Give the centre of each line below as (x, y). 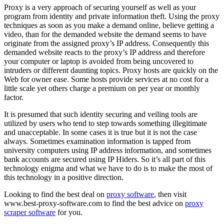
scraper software (30, 212)
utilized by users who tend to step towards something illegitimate (105, 123)
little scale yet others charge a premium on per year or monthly (102, 88)
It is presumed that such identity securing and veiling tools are (101, 114)
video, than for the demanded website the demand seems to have (105, 34)
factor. (14, 97)
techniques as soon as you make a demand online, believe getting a (109, 25)
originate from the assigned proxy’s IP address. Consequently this (106, 43)
